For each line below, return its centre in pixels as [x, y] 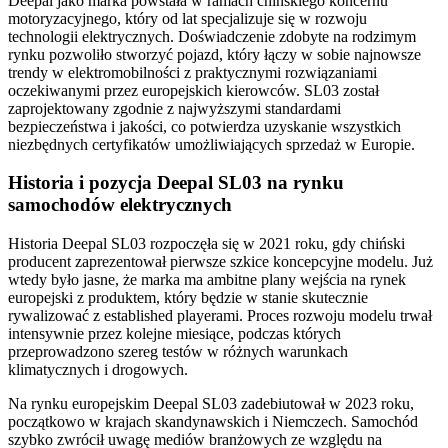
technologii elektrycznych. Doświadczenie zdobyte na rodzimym [212, 36]
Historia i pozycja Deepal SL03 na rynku [176, 183]
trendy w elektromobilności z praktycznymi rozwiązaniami [192, 72]
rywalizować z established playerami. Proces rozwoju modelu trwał [220, 315]
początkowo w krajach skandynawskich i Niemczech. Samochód [213, 421]
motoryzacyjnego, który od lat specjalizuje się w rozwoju [187, 18]
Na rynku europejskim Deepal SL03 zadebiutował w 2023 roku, [211, 403]
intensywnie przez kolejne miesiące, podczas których [174, 333]
